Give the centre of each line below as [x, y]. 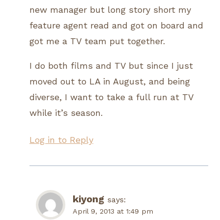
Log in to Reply [61, 140]
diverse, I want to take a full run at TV [111, 97]
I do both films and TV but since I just [111, 66]
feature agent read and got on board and [116, 26]
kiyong [88, 199]
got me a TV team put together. [97, 41]
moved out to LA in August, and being [110, 82]
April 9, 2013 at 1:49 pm [113, 211]
